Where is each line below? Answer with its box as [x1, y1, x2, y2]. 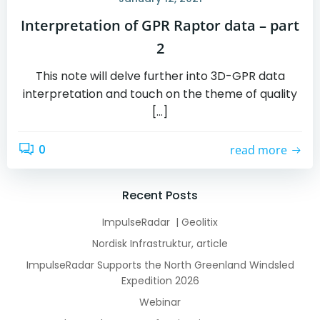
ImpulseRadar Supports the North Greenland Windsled [26, 257, 294, 272]
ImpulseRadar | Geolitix [102, 214, 218, 229]
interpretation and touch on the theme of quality [23, 85, 297, 102]
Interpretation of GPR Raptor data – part [21, 15, 299, 35]
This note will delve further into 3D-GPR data [35, 67, 285, 84]
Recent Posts [122, 186, 198, 204]
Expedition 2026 [121, 273, 199, 288]
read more [230, 141, 287, 158]
